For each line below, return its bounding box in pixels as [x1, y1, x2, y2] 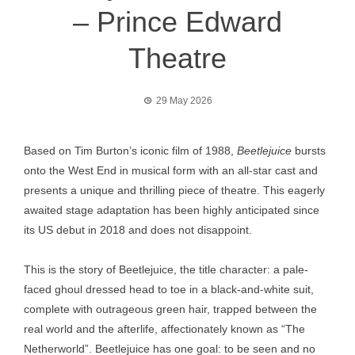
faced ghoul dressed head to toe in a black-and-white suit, [24, 283, 314, 296]
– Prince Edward [73, 6, 282, 38]
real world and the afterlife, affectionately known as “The [24, 323, 305, 335]
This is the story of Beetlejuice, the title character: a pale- [24, 263, 308, 276]
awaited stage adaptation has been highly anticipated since [24, 204, 319, 216]
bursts [295, 144, 326, 157]
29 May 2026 [155, 95, 212, 106]
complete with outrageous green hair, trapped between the [24, 303, 317, 315]
